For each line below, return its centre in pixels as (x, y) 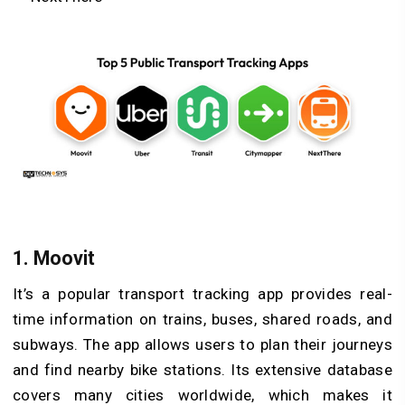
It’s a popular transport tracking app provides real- (202, 294)
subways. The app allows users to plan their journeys (202, 345)
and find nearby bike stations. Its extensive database (202, 370)
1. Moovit (54, 258)
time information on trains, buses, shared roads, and (202, 320)
